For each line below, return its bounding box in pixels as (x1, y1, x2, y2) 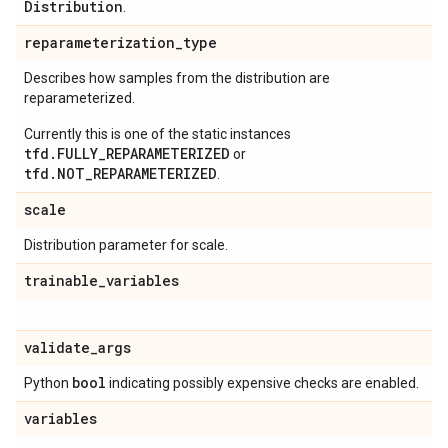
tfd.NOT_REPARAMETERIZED (24, 164, 217, 183)
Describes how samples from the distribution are (24, 70, 330, 86)
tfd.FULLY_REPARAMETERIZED (24, 144, 230, 163)
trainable (24, 271, 98, 290)
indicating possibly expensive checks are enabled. (106, 375, 419, 391)
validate (24, 338, 90, 357)
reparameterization (24, 33, 175, 52)
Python (24, 375, 72, 391)
